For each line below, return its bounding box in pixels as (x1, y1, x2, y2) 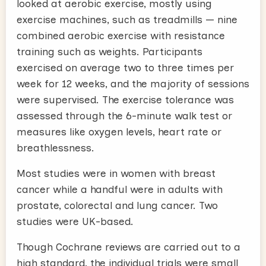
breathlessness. (17, 141, 94, 154)
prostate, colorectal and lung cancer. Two (17, 199, 218, 211)
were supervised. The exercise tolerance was (17, 93, 234, 106)
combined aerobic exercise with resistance (17, 29, 225, 42)
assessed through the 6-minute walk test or (17, 109, 232, 122)
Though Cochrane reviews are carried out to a (17, 240, 240, 253)
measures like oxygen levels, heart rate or (17, 125, 221, 138)
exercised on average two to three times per (17, 61, 234, 74)
